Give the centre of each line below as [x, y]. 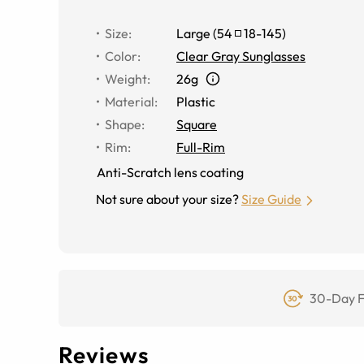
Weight [126, 78]
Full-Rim [201, 147]
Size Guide [271, 199]
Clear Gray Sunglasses [241, 56]
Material [130, 101]
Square [197, 124]
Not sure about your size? [167, 199]
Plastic [196, 101]
